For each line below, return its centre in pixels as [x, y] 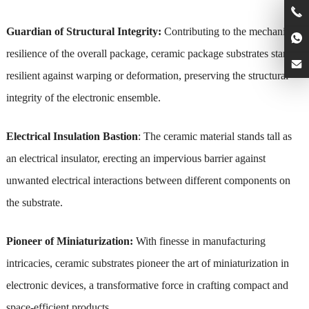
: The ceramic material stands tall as [215, 136]
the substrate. [34, 202]
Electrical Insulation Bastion [72, 136]
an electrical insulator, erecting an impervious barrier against [136, 158]
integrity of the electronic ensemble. [83, 97]
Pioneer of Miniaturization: [69, 241]
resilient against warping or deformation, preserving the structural [147, 75]
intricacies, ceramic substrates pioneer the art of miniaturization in [147, 263]
